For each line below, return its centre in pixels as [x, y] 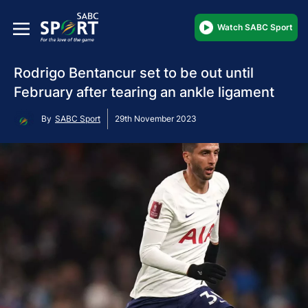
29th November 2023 [156, 118]
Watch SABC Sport [255, 27]
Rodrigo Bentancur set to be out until [134, 73]
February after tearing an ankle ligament [144, 92]
